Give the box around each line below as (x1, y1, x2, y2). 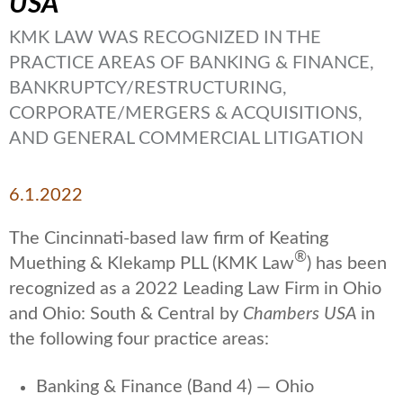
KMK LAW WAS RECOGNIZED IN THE (9, 28, 321, 47)
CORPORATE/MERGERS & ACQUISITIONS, (9, 103, 363, 122)
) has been (307, 254, 387, 273)
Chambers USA (243, 304, 361, 323)
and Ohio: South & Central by (9, 304, 243, 323)
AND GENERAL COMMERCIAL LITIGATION (9, 129, 363, 148)
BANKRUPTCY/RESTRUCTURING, (9, 78, 287, 97)
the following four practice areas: (9, 329, 269, 348)
